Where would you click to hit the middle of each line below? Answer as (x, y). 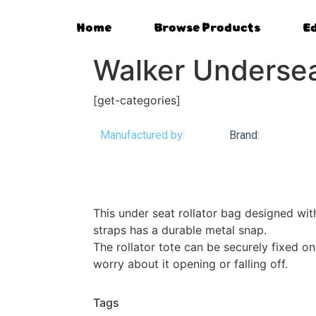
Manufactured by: (142, 135)
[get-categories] (137, 100)
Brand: (245, 135)
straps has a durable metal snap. (180, 230)
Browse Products (207, 28)
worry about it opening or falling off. (190, 264)
